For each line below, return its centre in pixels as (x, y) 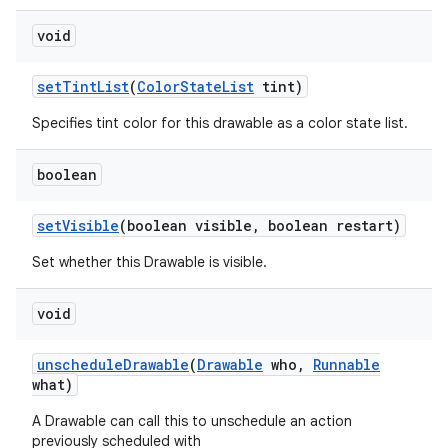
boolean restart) (330, 225)
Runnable (346, 364)
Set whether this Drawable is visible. (149, 262)
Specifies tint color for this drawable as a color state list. (220, 123)
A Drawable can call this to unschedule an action (192, 421)
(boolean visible (185, 225)
